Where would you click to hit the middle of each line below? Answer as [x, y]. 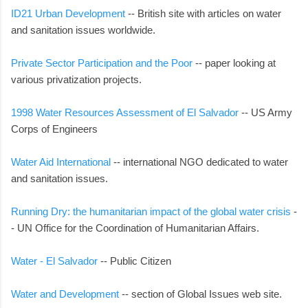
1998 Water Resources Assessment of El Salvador [125, 112]
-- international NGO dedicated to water [199, 162]
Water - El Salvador [54, 261]
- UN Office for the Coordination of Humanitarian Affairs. [135, 228]
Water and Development [65, 294]
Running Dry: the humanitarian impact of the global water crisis [151, 211]
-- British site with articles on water [203, 13]
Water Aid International [61, 162]
